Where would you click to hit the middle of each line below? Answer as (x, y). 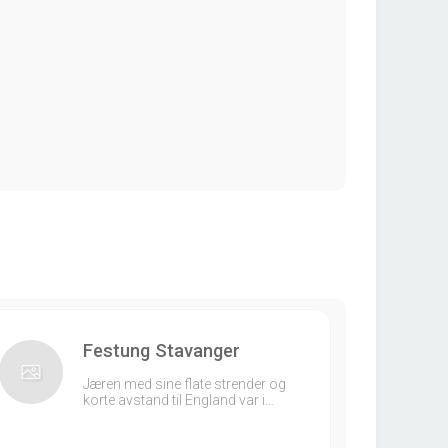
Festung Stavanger (161, 350)
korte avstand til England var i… (178, 400)
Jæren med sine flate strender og (184, 384)
